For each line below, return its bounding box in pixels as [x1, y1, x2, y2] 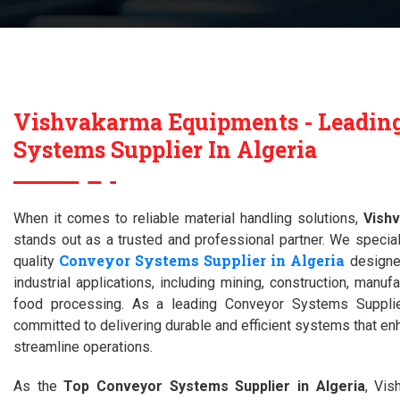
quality [13, 253, 60, 270]
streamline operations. [13, 338, 153, 355]
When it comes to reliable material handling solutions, [13, 210, 363, 227]
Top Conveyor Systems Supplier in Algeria [63, 378, 365, 395]
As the [13, 378, 64, 395]
